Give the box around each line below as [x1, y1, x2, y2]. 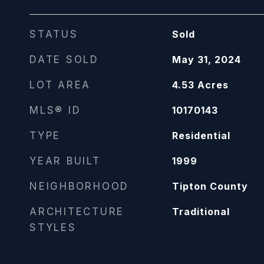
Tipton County [171, 180, 248, 192]
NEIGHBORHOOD [29, 180, 129, 192]
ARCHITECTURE [29, 206, 124, 217]
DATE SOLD [29, 54, 99, 65]
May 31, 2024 [171, 54, 241, 65]
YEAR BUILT [29, 155, 101, 167]
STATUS [29, 28, 78, 40]
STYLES [29, 222, 77, 233]
